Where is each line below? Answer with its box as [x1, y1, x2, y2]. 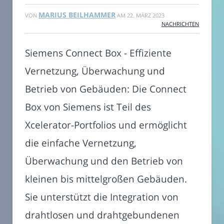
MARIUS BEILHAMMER [38, 9, 115, 19]
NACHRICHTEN [161, 19, 199, 27]
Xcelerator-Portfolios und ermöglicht [25, 117, 187, 131]
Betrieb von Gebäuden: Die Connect [25, 81, 186, 95]
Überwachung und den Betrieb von [25, 153, 183, 167]
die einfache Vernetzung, [25, 135, 136, 149]
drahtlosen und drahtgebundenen [25, 207, 179, 221]
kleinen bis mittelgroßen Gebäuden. [25, 171, 187, 185]
